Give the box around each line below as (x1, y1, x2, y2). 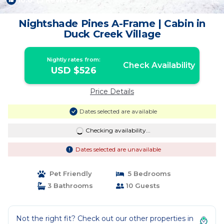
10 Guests (124, 181, 160, 189)
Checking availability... (85, 126, 150, 134)
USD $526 (51, 65, 97, 76)
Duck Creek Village (63, 28, 161, 40)
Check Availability (122, 60, 195, 70)
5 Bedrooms (124, 169, 171, 177)
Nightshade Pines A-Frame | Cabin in (18, 17, 205, 29)
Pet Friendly (45, 169, 92, 177)
